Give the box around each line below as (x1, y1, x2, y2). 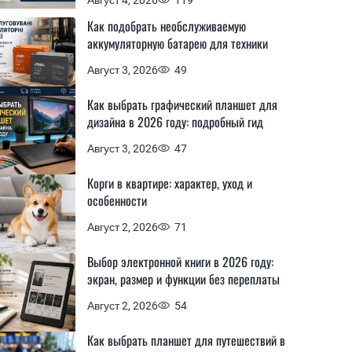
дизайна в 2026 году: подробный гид (87, 112, 263, 131)
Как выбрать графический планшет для (87, 95, 277, 114)
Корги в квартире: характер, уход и (87, 174, 252, 192)
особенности (87, 191, 147, 210)
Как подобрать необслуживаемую (87, 16, 246, 35)
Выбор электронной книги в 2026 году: (87, 252, 273, 271)
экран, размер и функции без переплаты (87, 269, 280, 288)
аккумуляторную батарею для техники (87, 34, 268, 53)
